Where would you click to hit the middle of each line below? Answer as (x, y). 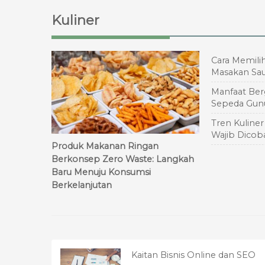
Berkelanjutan (82, 185)
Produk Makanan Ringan (105, 146)
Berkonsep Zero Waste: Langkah (123, 159)
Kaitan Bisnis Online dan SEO (193, 255)
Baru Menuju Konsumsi (101, 172)
